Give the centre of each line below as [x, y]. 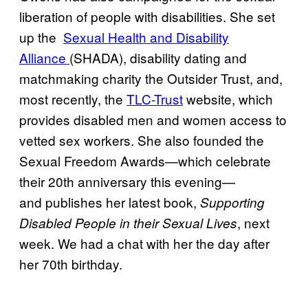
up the [41, 37]
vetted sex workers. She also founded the [142, 140]
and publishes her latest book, [110, 202]
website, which [228, 99]
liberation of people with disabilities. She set [147, 16]
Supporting [232, 202]
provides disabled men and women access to [153, 119]
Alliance [44, 57]
